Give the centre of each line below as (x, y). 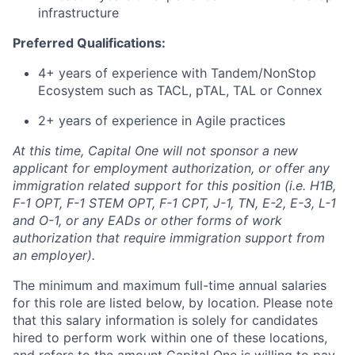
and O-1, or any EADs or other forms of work (147, 220)
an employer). (54, 255)
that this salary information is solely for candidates (165, 320)
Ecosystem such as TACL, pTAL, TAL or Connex (180, 90)
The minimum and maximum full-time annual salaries (170, 285)
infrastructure (78, 13)
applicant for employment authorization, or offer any (171, 168)
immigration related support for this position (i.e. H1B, (174, 185)
